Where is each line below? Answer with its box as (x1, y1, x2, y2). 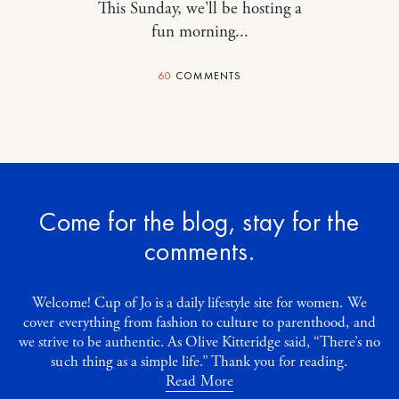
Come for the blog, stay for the (39, 204, 360, 239)
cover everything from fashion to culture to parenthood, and (23, 312, 376, 332)
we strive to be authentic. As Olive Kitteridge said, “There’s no (18, 331, 381, 352)
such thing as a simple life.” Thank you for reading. (51, 351, 348, 371)
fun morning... (151, 20, 248, 43)
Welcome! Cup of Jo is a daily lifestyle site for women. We (32, 292, 367, 313)
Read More (166, 370, 233, 391)
